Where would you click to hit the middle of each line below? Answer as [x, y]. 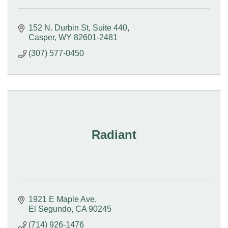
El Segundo [50, 209]
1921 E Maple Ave [62, 199]
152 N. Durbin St [59, 27]
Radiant [114, 134]
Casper [41, 37]
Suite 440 [110, 27]
